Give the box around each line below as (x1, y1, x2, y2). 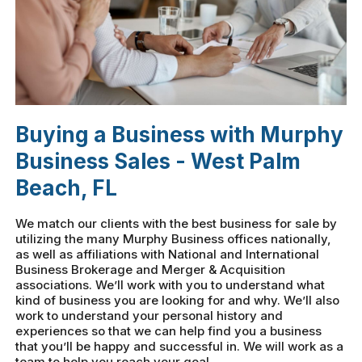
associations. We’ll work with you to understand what (15, 277, 326, 293)
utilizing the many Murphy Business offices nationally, (15, 231, 332, 247)
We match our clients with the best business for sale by (15, 216, 338, 232)
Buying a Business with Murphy (15, 122, 344, 148)
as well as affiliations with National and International (15, 246, 320, 263)
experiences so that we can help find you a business (15, 323, 322, 339)
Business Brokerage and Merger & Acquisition (15, 262, 286, 278)
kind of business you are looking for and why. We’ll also (15, 293, 340, 309)
